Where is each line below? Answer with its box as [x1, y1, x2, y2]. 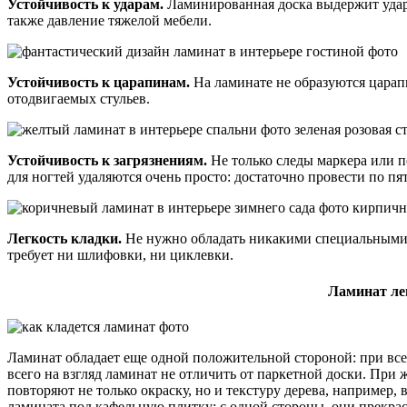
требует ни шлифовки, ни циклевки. [7, 247, 233, 263]
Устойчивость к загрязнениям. [7, 153, 207, 169]
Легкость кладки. [7, 231, 125, 247]
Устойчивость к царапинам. [7, 74, 190, 91]
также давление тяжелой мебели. [7, 13, 212, 29]
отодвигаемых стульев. [7, 91, 150, 107]
